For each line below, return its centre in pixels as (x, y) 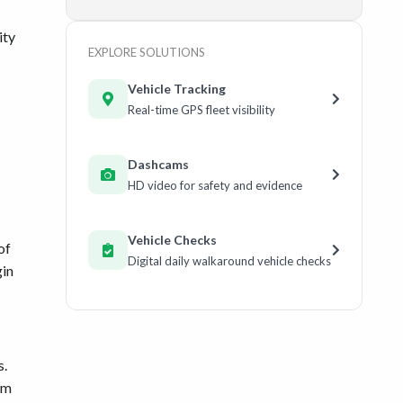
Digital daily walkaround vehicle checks (229, 261)
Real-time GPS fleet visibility (201, 110)
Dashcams (158, 165)
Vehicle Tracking (177, 89)
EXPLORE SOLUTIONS (147, 53)
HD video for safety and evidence (215, 186)
